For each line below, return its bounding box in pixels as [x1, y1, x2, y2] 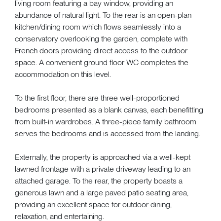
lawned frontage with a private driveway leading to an [15, 164, 190, 174]
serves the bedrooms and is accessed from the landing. [15, 128, 200, 138]
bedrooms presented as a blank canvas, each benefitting [15, 105, 203, 114]
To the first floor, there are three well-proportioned [15, 93, 180, 103]
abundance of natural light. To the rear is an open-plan [15, 10, 191, 20]
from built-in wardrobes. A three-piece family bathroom [15, 116, 196, 126]
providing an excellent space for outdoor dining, [15, 199, 172, 209]
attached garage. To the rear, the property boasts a [15, 176, 183, 185]
